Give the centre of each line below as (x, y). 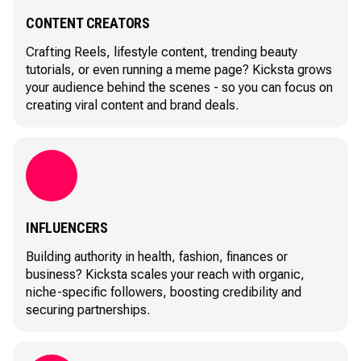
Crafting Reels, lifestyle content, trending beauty (162, 52)
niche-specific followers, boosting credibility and (164, 292)
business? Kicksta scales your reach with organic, (165, 274)
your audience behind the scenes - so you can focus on (179, 87)
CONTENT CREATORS (88, 23)
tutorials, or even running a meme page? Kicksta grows (179, 70)
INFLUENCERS (67, 228)
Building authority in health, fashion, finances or (157, 257)
